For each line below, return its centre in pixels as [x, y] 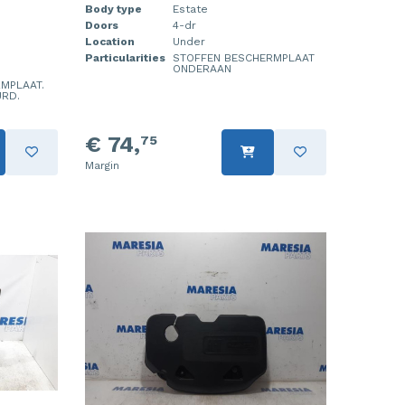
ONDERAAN [202, 68]
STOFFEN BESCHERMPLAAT [243, 57]
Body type [113, 9]
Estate [190, 9]
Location [109, 41]
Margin [102, 165]
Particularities [125, 57]
